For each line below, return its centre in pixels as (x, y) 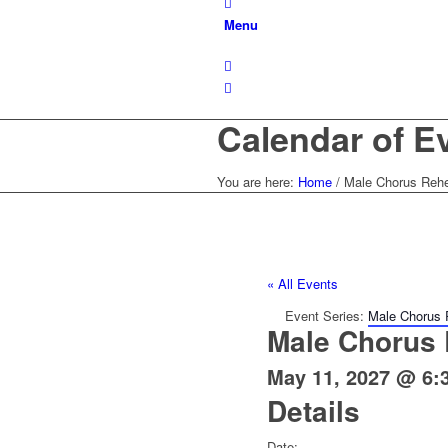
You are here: (255, 181)
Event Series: (326, 316)
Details (313, 411)
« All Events (302, 284)
